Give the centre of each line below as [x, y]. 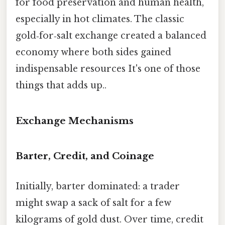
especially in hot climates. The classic [100, 19]
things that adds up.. [61, 85]
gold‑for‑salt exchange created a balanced [111, 35]
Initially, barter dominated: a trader [98, 186]
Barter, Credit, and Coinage [85, 156]
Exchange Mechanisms [75, 121]
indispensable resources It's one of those [108, 69]
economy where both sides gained [93, 52]
